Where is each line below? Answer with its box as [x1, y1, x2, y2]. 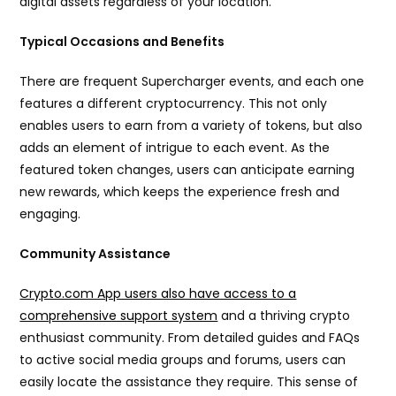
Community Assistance [19, 245, 171, 263]
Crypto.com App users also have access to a [19, 285, 297, 303]
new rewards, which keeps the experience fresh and [19, 183, 340, 202]
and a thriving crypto [217, 307, 351, 325]
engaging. [19, 205, 81, 224]
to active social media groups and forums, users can [19, 351, 346, 369]
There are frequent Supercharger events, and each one [19, 72, 365, 91]
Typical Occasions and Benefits [19, 33, 225, 51]
